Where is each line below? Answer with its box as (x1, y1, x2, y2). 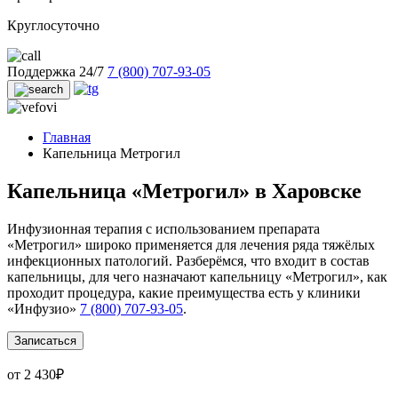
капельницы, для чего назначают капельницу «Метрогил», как (7, 269, 387, 285)
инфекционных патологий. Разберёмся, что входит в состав (7, 253, 370, 269)
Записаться (14, 334, 76, 348)
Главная (43, 130, 91, 146)
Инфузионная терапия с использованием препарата (7, 221, 320, 237)
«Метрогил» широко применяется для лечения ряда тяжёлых (7, 237, 375, 253)
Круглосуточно (7, 18, 99, 34)
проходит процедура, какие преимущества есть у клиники (7, 285, 361, 301)
